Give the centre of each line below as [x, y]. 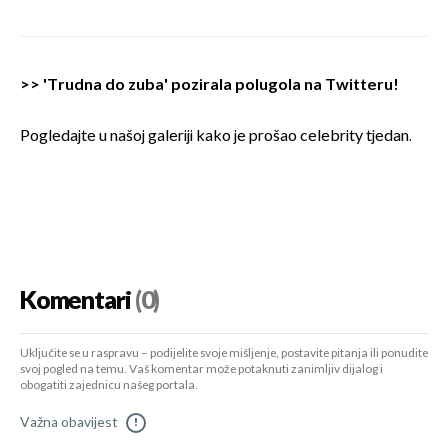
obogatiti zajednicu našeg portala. [109, 385]
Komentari [75, 300]
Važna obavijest [69, 422]
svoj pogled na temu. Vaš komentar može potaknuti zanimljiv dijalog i [201, 369]
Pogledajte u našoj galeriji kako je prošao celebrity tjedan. [216, 136]
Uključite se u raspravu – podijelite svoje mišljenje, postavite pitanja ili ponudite [224, 353]
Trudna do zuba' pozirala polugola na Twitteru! [223, 85]
